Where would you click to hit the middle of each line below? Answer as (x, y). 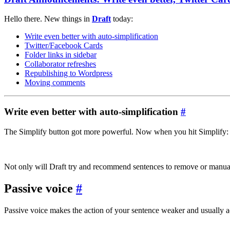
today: (122, 19)
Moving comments (55, 83)
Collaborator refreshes (60, 64)
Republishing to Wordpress (69, 73)
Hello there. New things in (48, 19)
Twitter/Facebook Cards (64, 46)
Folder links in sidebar (61, 55)
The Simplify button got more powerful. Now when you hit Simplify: (116, 131)
